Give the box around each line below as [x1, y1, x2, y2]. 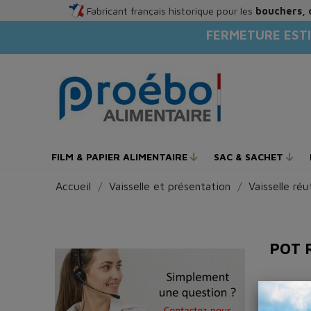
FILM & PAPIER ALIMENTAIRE [51, 151, 190, 162]
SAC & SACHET [214, 151, 286, 162]
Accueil [56, 179, 91, 192]
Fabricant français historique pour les [87, 4, 255, 17]
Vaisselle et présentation [109, 179, 230, 192]
